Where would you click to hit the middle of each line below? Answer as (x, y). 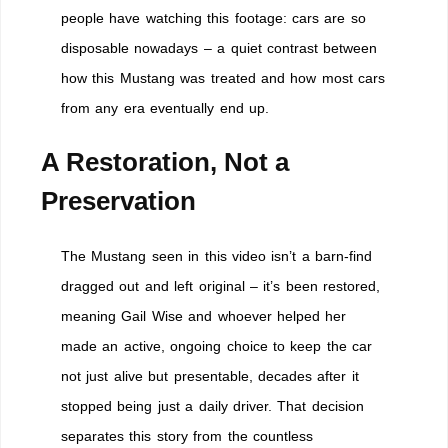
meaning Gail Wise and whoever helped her (204, 315)
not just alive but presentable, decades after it (210, 375)
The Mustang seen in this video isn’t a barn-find (217, 255)
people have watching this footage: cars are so (213, 17)
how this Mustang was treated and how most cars (223, 77)
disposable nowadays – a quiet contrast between (219, 47)
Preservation (118, 200)
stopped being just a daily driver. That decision (212, 405)
